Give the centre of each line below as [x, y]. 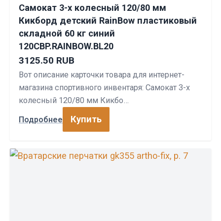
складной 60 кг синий [67, 33]
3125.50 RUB [47, 60]
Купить [86, 119]
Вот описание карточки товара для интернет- [102, 75]
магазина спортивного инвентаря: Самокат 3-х [104, 88]
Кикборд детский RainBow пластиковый [108, 20]
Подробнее [41, 119]
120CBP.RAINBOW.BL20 [66, 46]
